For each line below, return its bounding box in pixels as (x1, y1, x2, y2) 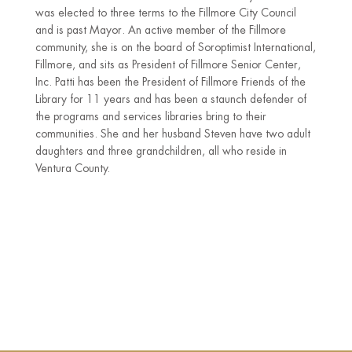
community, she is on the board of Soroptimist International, (35, 40, 316, 54)
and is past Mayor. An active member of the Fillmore (35, 23, 286, 37)
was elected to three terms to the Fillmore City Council (35, 5, 296, 20)
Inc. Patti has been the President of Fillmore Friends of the (35, 75, 306, 89)
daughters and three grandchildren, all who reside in (35, 144, 287, 158)
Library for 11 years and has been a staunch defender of (35, 92, 306, 106)
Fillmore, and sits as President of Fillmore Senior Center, (35, 57, 301, 71)
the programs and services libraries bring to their (35, 109, 266, 123)
